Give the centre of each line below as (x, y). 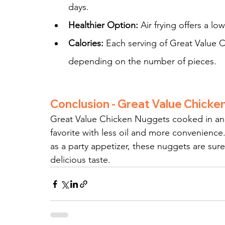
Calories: (86, 43)
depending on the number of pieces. (142, 62)
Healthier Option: (103, 25)
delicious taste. (80, 160)
